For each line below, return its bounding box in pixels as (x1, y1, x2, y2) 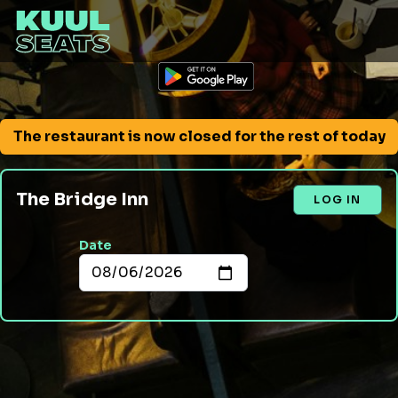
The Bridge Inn (16, 188, 148, 211)
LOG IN (314, 193, 362, 206)
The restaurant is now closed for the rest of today (12, 127, 386, 146)
